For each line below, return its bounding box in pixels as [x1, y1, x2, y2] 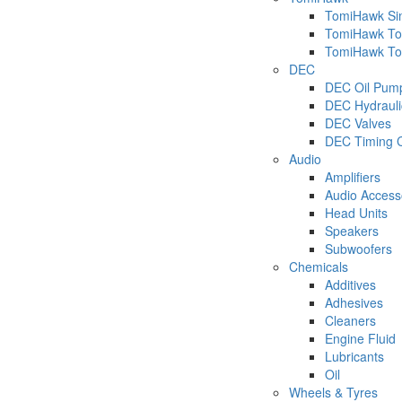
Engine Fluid [325, 329, 396, 347]
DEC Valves [325, 114, 391, 132]
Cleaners [325, 311, 376, 329]
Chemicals [289, 258, 348, 275]
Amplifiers [325, 168, 380, 186]
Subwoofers [325, 240, 392, 258]
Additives [325, 275, 376, 293]
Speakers [325, 222, 379, 240]
